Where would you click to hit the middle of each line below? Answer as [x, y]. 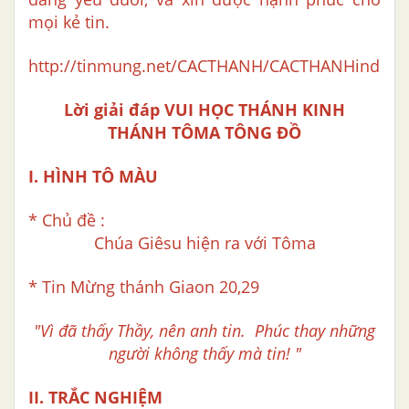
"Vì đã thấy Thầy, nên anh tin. [142, 331]
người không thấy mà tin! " [204, 354]
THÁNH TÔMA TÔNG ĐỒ [204, 133]
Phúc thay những [313, 331]
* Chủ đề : [67, 220]
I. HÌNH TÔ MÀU [93, 177]
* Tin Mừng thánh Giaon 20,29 [144, 287]
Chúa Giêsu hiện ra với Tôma [204, 243]
